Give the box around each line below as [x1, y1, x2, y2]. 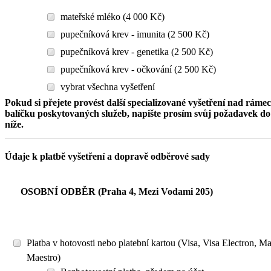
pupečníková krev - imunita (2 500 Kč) [60, 29, 209, 39]
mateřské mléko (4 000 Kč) [60, 11, 165, 22]
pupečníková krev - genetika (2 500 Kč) [60, 47, 213, 57]
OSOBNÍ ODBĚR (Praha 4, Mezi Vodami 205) [21, 186, 213, 197]
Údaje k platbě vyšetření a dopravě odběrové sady [5, 151, 210, 162]
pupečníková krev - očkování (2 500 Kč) [60, 64, 216, 74]
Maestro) [27, 252, 60, 263]
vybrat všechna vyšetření [60, 82, 155, 92]
